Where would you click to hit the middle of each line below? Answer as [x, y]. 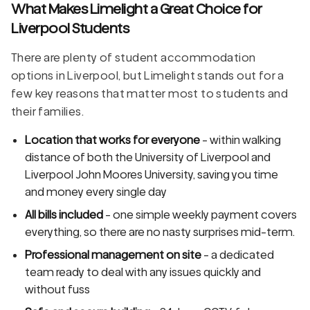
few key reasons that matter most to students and [150, 93]
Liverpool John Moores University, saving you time [152, 174]
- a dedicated [238, 255]
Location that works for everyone [112, 140]
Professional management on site [113, 255]
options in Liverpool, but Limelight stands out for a [148, 75]
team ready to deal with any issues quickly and [143, 272]
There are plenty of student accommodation [134, 57]
